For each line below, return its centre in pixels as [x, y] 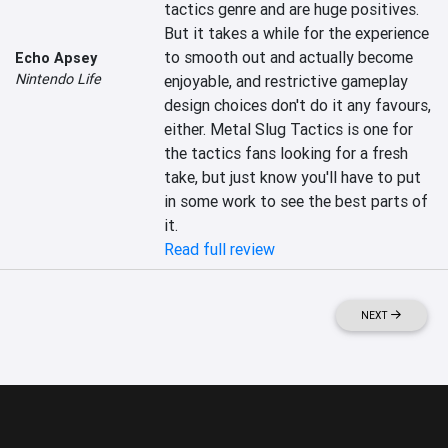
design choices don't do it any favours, [298, 105]
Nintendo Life [58, 79]
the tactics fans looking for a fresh [286, 153]
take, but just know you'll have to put [293, 177]
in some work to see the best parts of [296, 201]
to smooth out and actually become [289, 57]
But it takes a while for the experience [297, 33]
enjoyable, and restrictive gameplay [286, 81]
